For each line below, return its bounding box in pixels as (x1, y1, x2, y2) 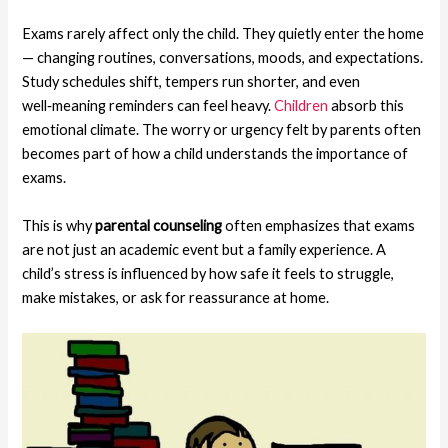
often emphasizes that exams (222, 216, 416, 234)
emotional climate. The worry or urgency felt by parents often (22, 121, 422, 139)
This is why (22, 216, 96, 234)
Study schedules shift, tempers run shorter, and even (22, 73, 361, 91)
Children (274, 97, 329, 115)
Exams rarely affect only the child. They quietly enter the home (22, 25, 425, 43)
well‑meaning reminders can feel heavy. (22, 97, 275, 115)
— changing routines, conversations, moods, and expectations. (22, 49, 424, 67)
